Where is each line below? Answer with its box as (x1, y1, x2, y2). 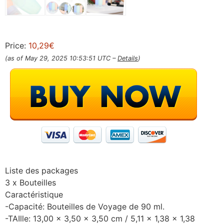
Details (117, 54, 138, 62)
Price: (5, 40, 28, 51)
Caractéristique (5, 189, 63, 200)
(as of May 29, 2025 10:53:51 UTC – (5, 54, 117, 62)
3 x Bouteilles (5, 177, 56, 188)
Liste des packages (5, 165, 78, 176)
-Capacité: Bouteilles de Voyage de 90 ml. (5, 201, 164, 212)
